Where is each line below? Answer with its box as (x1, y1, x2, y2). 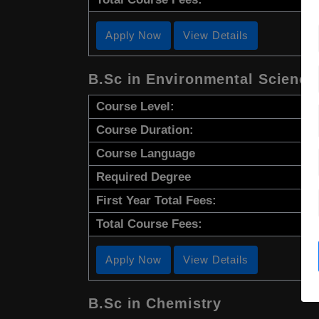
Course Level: (96, 100, 174, 114)
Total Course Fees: (96, 217, 202, 231)
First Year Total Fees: (96, 194, 216, 208)
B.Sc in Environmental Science (88, 71, 317, 88)
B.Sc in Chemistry (88, 296, 222, 312)
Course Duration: (96, 123, 194, 137)
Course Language (96, 147, 195, 161)
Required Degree (96, 170, 191, 184)
